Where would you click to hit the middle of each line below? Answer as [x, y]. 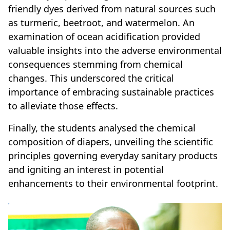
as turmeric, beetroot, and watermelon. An [101, 22]
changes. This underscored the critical [91, 78]
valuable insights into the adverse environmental [115, 50]
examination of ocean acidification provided [104, 36]
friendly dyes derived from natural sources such [112, 8]
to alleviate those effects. [63, 106]
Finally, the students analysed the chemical [102, 128]
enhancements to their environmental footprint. [113, 183]
